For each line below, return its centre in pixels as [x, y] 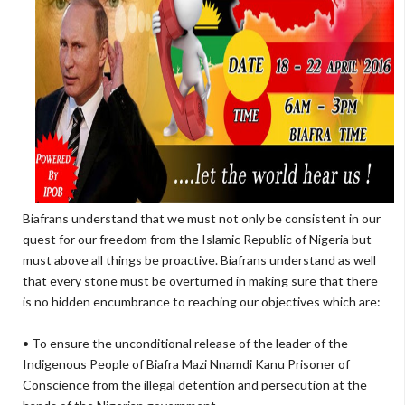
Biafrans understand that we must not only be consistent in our [202, 218]
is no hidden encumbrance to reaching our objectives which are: [202, 301]
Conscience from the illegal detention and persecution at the [195, 385]
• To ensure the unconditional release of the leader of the [185, 343]
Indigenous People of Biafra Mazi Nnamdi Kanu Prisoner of [186, 364]
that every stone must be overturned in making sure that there [200, 281]
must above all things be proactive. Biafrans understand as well [199, 260]
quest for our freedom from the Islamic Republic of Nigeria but [197, 239]
